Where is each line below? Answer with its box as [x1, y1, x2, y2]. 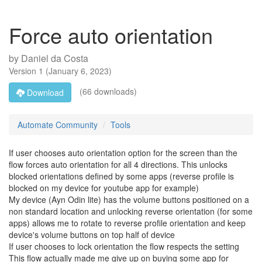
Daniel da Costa [21, 51, 88, 65]
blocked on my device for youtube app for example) [9, 182, 199, 194]
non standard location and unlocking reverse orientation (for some [9, 205, 253, 217]
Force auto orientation [9, 20, 213, 50]
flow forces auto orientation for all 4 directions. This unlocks [9, 158, 227, 170]
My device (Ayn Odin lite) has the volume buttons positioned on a [9, 194, 249, 205]
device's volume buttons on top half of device [9, 229, 175, 240]
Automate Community [18, 119, 98, 130]
